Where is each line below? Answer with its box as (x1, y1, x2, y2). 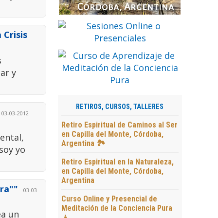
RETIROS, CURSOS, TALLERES (76, 103, 164, 111)
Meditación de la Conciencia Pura (61, 203, 172, 213)
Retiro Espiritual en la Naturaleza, (61, 157, 174, 167)
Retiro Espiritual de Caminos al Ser (61, 120, 178, 130)
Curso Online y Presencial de (61, 194, 157, 204)
